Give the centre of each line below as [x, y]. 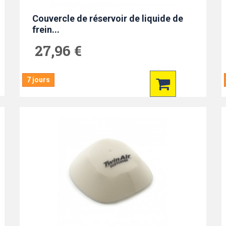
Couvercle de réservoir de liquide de [107, 18]
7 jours [38, 80]
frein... [46, 30]
